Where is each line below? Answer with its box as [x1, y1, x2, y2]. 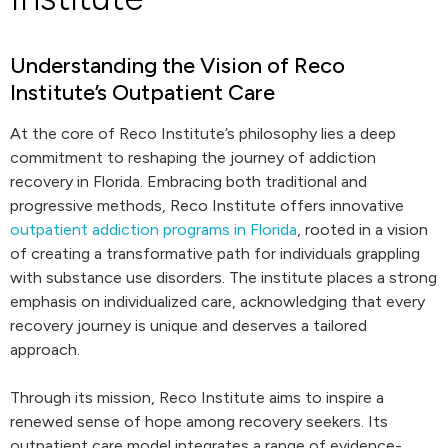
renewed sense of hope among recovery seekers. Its [10, 412, 388, 431]
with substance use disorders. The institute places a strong [10, 268, 437, 287]
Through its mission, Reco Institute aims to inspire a [10, 388, 384, 407]
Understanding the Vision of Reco [10, 52, 345, 79]
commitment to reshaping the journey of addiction [10, 148, 376, 167]
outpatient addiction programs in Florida [10, 220, 297, 239]
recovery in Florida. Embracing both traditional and [10, 172, 367, 191]
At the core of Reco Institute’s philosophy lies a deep [10, 124, 396, 143]
